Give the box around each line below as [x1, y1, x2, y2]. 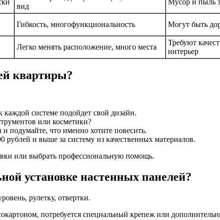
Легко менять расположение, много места [17, 43, 157, 52]
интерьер [168, 47, 198, 56]
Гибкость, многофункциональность [17, 20, 135, 29]
